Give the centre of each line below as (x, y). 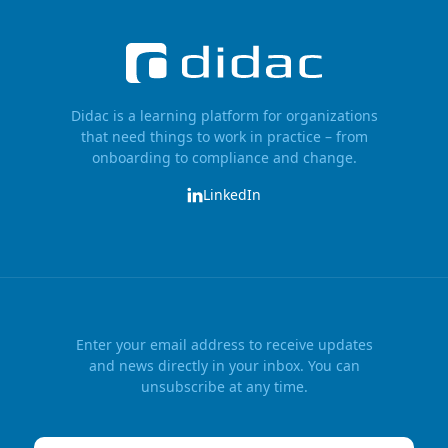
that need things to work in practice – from (224, 137)
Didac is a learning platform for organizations (224, 116)
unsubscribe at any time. (224, 387)
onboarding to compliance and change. (224, 158)
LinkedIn (232, 195)
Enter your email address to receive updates (224, 345)
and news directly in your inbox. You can (224, 366)
